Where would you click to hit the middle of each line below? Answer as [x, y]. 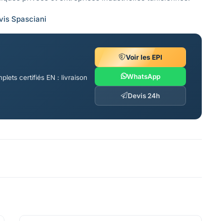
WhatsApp [143, 76]
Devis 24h [144, 95]
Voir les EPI [144, 57]
